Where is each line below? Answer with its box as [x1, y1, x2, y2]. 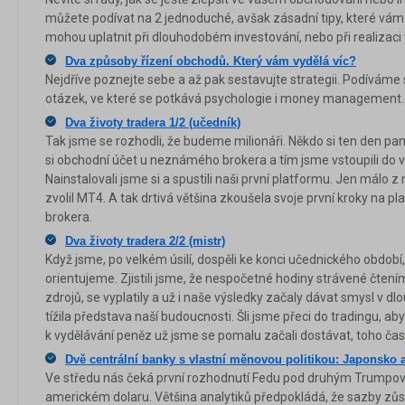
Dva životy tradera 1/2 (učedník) [65, 116, 240, 129]
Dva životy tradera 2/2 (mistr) [65, 234, 225, 248]
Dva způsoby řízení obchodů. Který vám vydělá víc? [65, 54, 356, 68]
